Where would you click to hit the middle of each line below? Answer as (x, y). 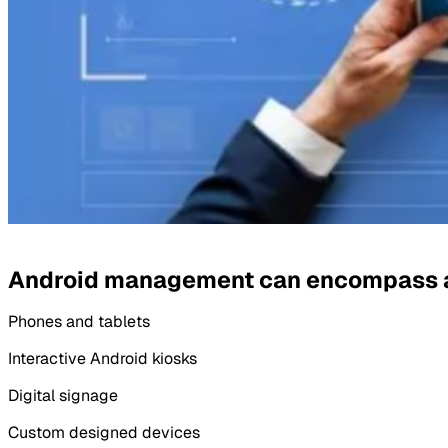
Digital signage (63, 395)
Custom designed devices (104, 432)
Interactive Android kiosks (102, 358)
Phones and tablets (79, 321)
